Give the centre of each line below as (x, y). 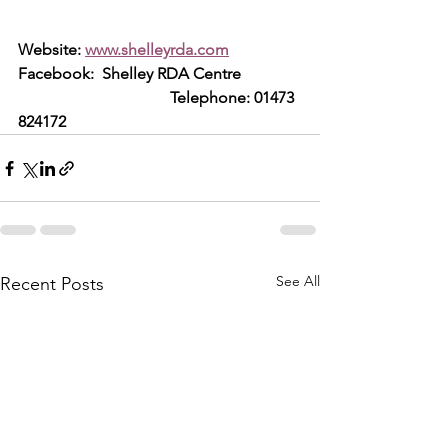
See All (298, 281)
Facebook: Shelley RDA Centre (139, 73)
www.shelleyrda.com (157, 49)
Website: (51, 49)
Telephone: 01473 (158, 97)
